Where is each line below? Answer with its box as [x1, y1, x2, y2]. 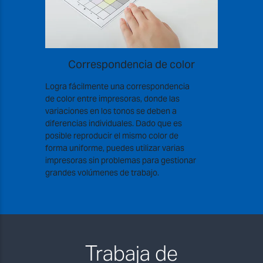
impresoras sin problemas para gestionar [45, 155, 196, 166]
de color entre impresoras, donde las [45, 93, 180, 104]
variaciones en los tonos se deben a [45, 106, 177, 117]
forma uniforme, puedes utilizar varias [45, 143, 184, 154]
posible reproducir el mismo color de [45, 130, 178, 141]
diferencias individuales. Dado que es [45, 118, 182, 129]
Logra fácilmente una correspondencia [45, 81, 190, 92]
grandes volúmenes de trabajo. [45, 167, 159, 178]
